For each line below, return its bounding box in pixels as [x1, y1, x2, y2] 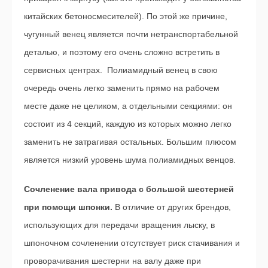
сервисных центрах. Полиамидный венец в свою [24, 65, 218, 75]
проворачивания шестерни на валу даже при [24, 255, 201, 266]
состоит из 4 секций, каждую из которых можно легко [24, 118, 232, 129]
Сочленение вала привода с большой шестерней [24, 184, 234, 194]
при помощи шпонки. [24, 202, 112, 212]
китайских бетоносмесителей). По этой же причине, [24, 11, 227, 21]
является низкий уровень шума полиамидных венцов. [24, 154, 236, 165]
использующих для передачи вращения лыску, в [24, 220, 215, 230]
